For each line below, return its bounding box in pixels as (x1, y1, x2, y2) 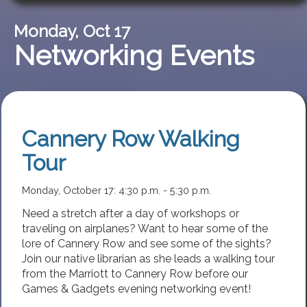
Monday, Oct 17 (13, 21, 130, 42)
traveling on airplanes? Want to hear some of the (22, 221, 268, 235)
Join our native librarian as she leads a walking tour (22, 251, 275, 265)
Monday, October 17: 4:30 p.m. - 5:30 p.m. (22, 184, 211, 197)
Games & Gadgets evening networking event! (22, 282, 251, 295)
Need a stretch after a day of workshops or (22, 206, 239, 220)
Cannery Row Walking (22, 126, 240, 152)
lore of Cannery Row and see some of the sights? (22, 236, 271, 250)
